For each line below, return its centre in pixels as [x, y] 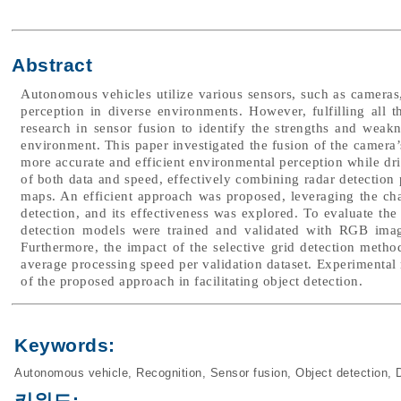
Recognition [169, 373]
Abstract [52, 65]
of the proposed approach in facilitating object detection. [192, 281]
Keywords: [65, 346]
